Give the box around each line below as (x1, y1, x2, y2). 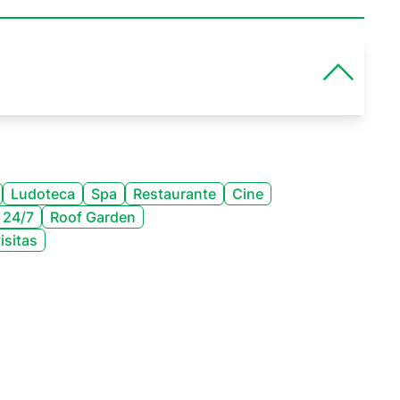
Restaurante (133, 185, 217, 203)
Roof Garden (50, 208, 137, 226)
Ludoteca (11, 185, 76, 203)
